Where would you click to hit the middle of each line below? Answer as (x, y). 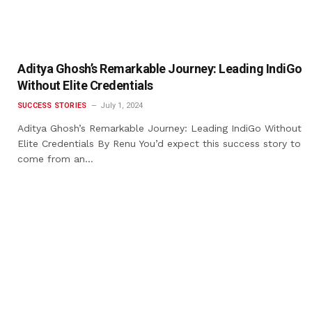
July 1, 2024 (122, 105)
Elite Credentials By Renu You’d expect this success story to (159, 143)
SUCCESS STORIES (52, 105)
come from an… (55, 158)
